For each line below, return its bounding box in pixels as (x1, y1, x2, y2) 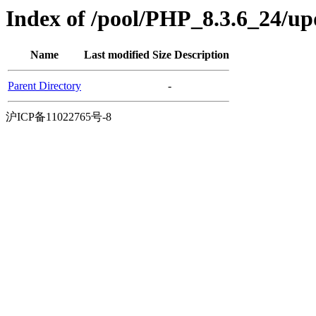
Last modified (84, 49, 150, 61)
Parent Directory (8, 80, 81, 92)
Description (174, 49, 229, 61)
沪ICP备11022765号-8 (6, 111, 111, 123)
